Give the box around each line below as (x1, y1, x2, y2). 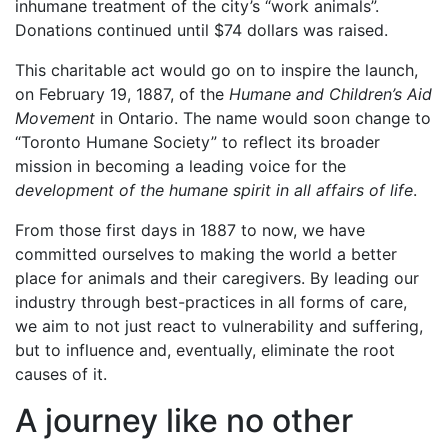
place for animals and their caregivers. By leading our (15, 267, 419, 288)
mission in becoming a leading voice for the (15, 155, 346, 176)
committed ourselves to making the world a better (15, 243, 397, 264)
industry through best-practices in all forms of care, (15, 291, 407, 312)
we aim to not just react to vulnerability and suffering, (15, 315, 423, 336)
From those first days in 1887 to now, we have (15, 219, 365, 240)
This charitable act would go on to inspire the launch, (15, 59, 418, 80)
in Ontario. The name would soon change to (95, 107, 431, 128)
